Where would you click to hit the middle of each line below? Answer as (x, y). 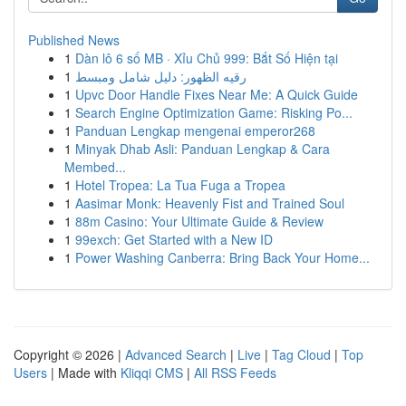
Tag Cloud (301, 354)
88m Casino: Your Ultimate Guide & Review (199, 221)
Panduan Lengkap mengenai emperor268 (195, 130)
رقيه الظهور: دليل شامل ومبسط (161, 76)
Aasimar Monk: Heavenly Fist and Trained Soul (210, 203)
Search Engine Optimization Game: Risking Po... (214, 112)
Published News (74, 40)
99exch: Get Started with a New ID (174, 239)
